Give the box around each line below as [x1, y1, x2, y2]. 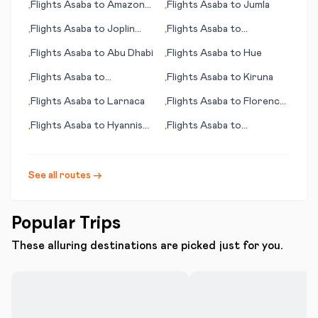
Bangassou [31, 87, 81, 97]
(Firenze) [167, 111, 210, 121]
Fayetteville [167, 38, 220, 48]
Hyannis [107, 121, 143, 131]
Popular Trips [11, 212, 121, 234]
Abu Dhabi [107, 48, 153, 58]
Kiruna [243, 72, 273, 82]
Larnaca [107, 97, 145, 106]
